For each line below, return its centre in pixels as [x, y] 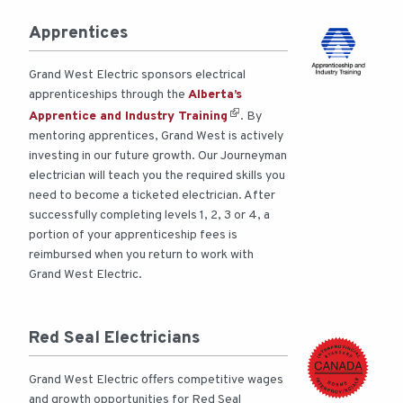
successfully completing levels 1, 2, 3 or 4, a [149, 216]
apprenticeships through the [108, 95]
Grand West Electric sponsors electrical [137, 76]
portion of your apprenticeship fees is [133, 236]
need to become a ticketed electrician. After [152, 196]
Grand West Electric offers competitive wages [156, 381]
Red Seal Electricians [115, 339]
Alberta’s [215, 95]
